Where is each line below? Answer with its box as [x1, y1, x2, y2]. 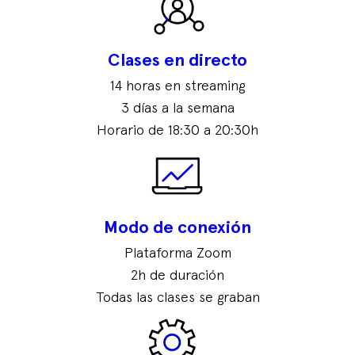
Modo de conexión [104, 219, 251, 237]
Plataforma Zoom [124, 246, 231, 261]
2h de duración [131, 268, 224, 283]
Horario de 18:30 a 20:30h [97, 123, 258, 138]
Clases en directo [108, 52, 247, 70]
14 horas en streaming [110, 78, 245, 94]
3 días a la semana [120, 101, 235, 116]
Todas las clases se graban [95, 290, 260, 305]
